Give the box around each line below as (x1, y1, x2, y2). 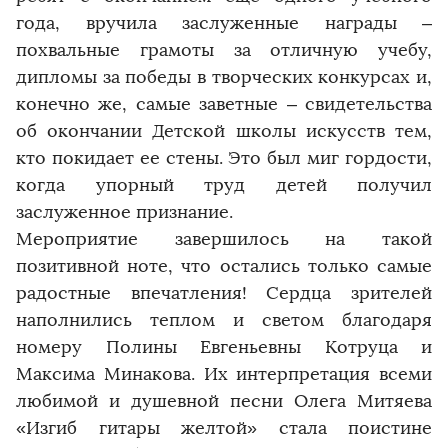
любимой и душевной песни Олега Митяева (16, 389, 432, 412)
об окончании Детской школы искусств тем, (16, 119, 432, 142)
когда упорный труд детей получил (16, 173, 432, 196)
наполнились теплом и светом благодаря (16, 308, 432, 331)
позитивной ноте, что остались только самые (16, 254, 432, 277)
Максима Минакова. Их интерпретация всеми (16, 362, 432, 385)
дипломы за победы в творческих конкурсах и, (16, 65, 432, 88)
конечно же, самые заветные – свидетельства (16, 92, 432, 115)
